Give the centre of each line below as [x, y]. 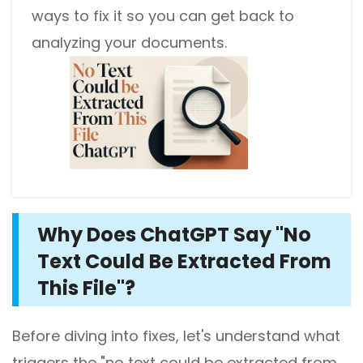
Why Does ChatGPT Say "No [174, 235]
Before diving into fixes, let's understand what [176, 336]
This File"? [86, 288]
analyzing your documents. [129, 43]
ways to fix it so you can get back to [163, 16]
